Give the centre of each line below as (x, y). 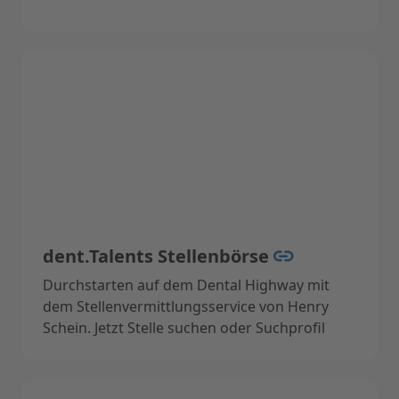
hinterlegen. (84, 349)
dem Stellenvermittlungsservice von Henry (186, 306)
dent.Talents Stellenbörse (158, 256)
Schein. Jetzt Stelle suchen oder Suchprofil (184, 327)
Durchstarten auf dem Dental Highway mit (186, 285)
